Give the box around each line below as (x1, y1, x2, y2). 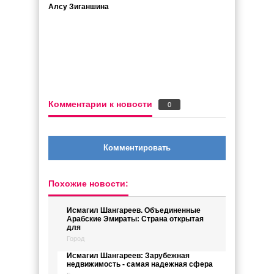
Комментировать (103, 143, 171, 152)
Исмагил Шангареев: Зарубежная (67, 251, 190, 260)
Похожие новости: (48, 179, 128, 188)
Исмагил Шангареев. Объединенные (67, 206, 201, 215)
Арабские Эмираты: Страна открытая (67, 215, 204, 223)
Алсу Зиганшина (48, 2, 109, 11)
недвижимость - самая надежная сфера (67, 260, 213, 268)
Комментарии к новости (48, 99, 152, 109)
